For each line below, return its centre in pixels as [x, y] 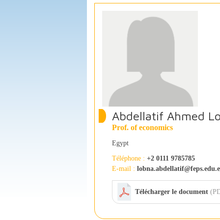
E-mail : [124, 169]
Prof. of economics [142, 127]
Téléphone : [128, 158]
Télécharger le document [172, 192]
